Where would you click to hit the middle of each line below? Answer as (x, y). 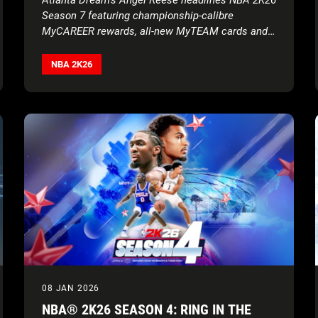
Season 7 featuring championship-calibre (138, 15)
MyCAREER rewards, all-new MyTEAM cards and (155, 31)
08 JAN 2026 (71, 288)
